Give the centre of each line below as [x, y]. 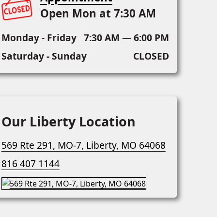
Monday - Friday [39, 38]
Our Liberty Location [68, 122]
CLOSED [151, 56]
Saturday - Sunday [44, 56]
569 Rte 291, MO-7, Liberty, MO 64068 [83, 145]
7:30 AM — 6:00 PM [126, 38]
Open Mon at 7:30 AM [98, 14]
